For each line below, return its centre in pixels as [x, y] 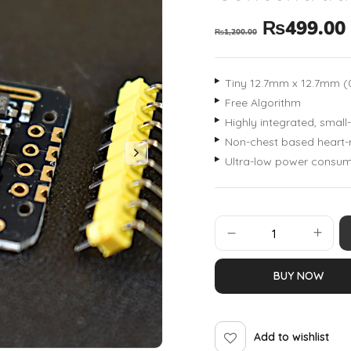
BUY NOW [299, 276]
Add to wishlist [291, 337]
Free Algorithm [263, 103]
